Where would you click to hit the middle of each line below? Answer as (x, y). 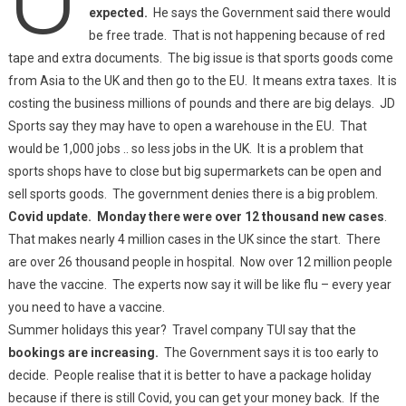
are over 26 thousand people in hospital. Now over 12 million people (200, 262)
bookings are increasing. (83, 353)
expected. (119, 13)
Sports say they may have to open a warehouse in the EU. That (187, 126)
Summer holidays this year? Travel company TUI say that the (182, 330)
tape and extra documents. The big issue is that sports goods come (200, 58)
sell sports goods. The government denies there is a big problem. (193, 194)
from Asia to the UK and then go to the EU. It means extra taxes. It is (202, 81)
